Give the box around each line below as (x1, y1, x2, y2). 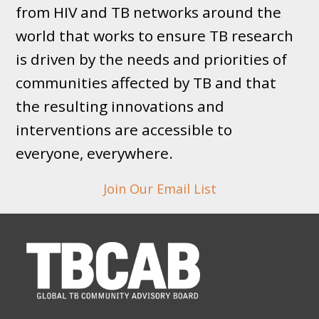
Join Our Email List (103, 179, 216, 197)
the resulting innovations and (16, 95, 225, 116)
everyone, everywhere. (16, 142, 174, 163)
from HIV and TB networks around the (16, 1, 282, 22)
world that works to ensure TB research (16, 25, 294, 46)
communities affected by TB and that (16, 72, 277, 93)
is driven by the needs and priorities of (16, 48, 288, 69)
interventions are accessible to (16, 119, 233, 140)
